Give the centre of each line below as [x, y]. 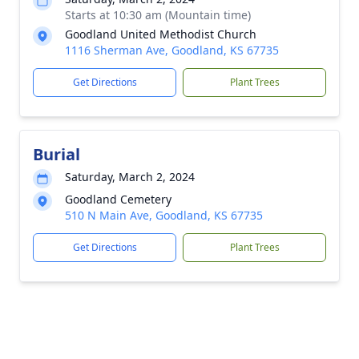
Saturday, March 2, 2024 [130, 177]
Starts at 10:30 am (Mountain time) [158, 15]
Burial [56, 154]
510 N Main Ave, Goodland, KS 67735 [164, 215]
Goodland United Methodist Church [161, 34]
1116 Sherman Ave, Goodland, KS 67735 [172, 50]
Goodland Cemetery [118, 199]
